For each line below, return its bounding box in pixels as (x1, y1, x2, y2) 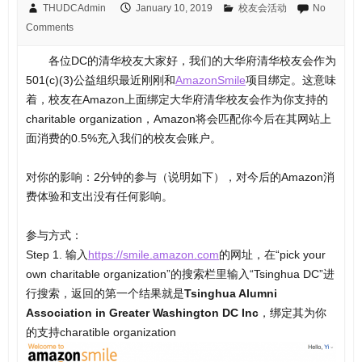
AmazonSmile (175, 74, 246, 87)
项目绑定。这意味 (245, 74, 336, 87)
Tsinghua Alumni (183, 287, 277, 301)
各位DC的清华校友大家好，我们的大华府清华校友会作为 (48, 54, 336, 68)
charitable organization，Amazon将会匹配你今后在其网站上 (25, 112, 331, 126)
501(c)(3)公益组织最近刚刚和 (25, 74, 175, 87)
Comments (25, 22, 74, 34)
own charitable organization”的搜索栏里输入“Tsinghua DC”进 (25, 267, 335, 281)
